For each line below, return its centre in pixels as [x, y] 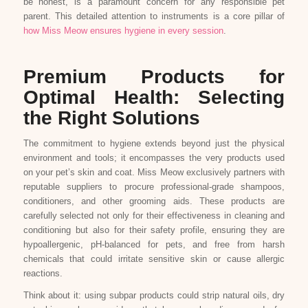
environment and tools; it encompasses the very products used [154, 158]
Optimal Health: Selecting [154, 98]
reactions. [43, 274]
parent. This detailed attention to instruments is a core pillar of [154, 16]
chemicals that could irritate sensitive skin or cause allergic [154, 259]
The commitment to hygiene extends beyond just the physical [154, 144]
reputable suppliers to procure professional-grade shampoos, [154, 187]
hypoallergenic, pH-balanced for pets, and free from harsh [154, 245]
